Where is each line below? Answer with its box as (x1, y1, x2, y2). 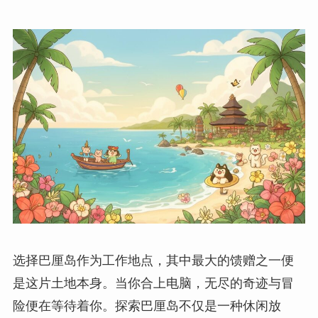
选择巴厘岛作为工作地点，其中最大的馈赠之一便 (12, 253, 294, 268)
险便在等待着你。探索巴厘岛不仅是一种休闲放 (12, 299, 281, 314)
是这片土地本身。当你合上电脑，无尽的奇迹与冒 (12, 276, 294, 291)
